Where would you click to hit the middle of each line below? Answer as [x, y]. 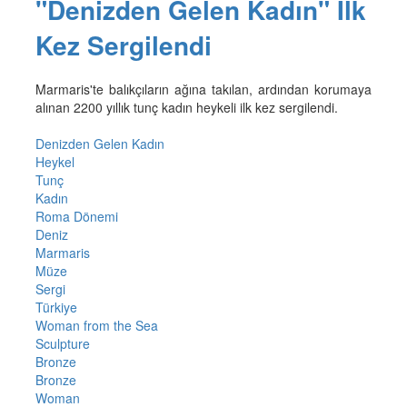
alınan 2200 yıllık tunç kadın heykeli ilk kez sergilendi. [186, 107]
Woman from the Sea [96, 325]
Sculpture [62, 343]
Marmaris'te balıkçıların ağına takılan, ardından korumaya [203, 89]
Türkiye [56, 307]
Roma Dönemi [76, 216]
